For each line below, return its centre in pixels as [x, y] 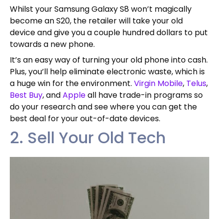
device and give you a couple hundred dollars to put [109, 32]
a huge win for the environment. [72, 83]
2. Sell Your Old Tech [88, 137]
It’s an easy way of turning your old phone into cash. [109, 60]
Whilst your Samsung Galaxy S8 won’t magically [101, 9]
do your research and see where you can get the [103, 107]
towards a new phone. [52, 44]
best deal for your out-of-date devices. [85, 118]
